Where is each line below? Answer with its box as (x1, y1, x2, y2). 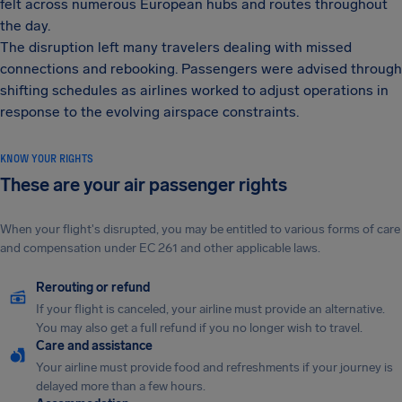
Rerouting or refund (36, 280, 150, 295)
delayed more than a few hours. (36, 379, 205, 394)
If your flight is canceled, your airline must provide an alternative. (36, 301, 385, 317)
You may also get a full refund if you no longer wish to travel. (36, 320, 363, 336)
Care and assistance (36, 338, 153, 354)
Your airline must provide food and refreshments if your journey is (36, 360, 393, 375)
